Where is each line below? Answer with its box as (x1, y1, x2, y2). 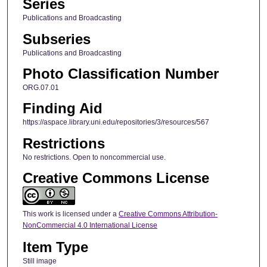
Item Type (22, 238, 88, 255)
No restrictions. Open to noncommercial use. (22, 153, 166, 162)
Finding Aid (22, 100, 103, 117)
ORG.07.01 (22, 83, 59, 92)
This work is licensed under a (22, 210, 119, 219)
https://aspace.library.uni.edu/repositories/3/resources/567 (22, 118, 209, 127)
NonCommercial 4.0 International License (22, 221, 157, 230)
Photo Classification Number (22, 66, 219, 82)
